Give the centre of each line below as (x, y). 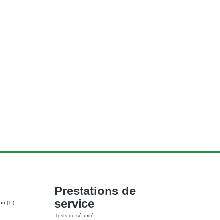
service (74, 203)
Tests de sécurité (75, 215)
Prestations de (95, 191)
